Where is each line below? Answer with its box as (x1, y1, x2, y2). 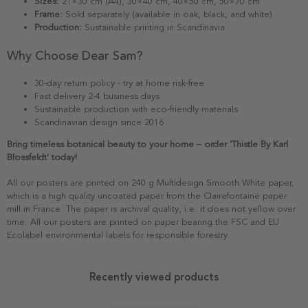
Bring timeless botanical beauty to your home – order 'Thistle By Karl (7, 138, 288, 150)
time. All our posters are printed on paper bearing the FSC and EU (7, 216, 279, 228)
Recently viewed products (89, 270, 219, 283)
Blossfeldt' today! (7, 151, 77, 163)
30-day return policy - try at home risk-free (34, 77, 204, 89)
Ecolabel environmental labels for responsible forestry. (7, 229, 230, 241)
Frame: (34, 8, 63, 20)
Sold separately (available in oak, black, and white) (63, 8, 272, 20)
